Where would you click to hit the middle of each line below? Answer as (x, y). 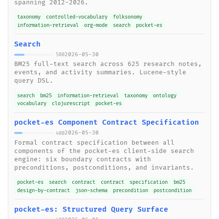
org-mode (96, 25)
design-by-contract (43, 190)
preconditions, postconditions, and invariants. (104, 167)
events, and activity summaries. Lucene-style (100, 73)
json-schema (91, 190)
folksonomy (127, 17)
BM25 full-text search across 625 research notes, (108, 64)
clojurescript (71, 104)
